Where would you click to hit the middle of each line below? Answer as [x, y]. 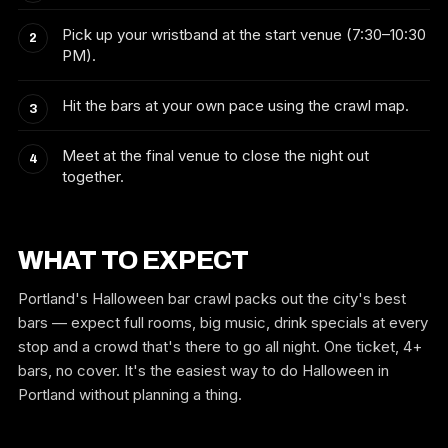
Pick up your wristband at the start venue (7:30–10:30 [244, 34]
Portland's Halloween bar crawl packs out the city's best [212, 298]
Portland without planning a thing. [130, 394]
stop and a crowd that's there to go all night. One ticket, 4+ [220, 346]
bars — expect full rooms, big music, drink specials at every [223, 322]
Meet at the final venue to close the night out [215, 155]
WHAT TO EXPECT [133, 260]
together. [93, 176]
